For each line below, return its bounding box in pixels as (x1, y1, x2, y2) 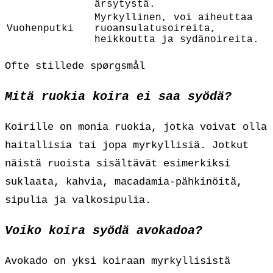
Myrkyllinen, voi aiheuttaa (94, 12, 253, 24)
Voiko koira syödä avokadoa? (5, 223, 202, 238)
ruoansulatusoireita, (94, 23, 216, 35)
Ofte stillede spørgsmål (5, 60, 145, 73)
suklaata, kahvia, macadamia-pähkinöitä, (5, 176, 243, 188)
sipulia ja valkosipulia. (5, 194, 151, 207)
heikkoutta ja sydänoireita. (94, 34, 259, 46)
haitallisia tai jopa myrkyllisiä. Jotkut (5, 140, 249, 152)
